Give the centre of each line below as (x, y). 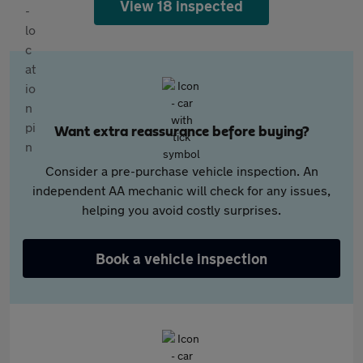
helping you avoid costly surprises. (181, 210)
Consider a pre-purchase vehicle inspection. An (181, 171)
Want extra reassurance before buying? (181, 132)
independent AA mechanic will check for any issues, (181, 190)
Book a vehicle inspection (181, 259)
